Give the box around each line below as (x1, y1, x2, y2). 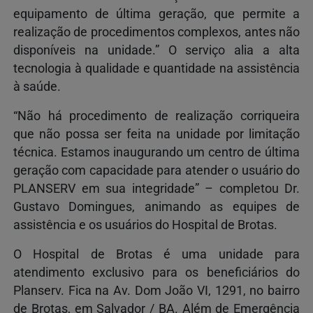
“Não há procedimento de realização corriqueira (13, 108, 300, 123)
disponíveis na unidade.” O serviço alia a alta (13, 43, 300, 57)
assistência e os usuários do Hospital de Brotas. (13, 217, 277, 232)
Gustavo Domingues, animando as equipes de (13, 199, 300, 214)
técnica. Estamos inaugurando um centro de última (13, 145, 300, 159)
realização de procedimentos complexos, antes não (13, 24, 300, 39)
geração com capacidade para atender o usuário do (13, 163, 300, 177)
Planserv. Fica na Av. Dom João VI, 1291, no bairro (13, 283, 300, 298)
